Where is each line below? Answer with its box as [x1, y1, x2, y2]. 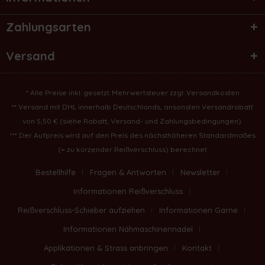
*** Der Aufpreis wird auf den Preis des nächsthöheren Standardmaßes [9, 130, 256, 140]
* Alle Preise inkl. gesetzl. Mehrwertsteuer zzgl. [25, 88, 186, 97]
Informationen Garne [159, 205, 238, 215]
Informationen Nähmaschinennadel [63, 224, 193, 234]
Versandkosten [186, 88, 240, 97]
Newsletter [180, 167, 220, 177]
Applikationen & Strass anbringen [44, 243, 168, 253]
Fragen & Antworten [90, 167, 166, 177]
